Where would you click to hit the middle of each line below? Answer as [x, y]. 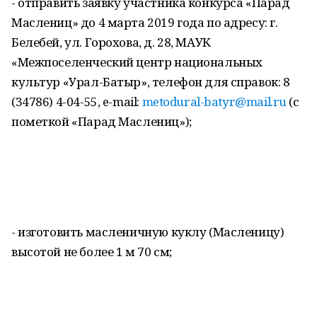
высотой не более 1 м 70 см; [92, 252]
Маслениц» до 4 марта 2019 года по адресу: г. [145, 22]
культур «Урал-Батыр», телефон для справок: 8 [151, 82]
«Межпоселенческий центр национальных [137, 62]
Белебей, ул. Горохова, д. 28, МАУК [111, 42]
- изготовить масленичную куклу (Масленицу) [148, 232]
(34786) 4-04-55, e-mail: [77, 102]
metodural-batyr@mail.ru [214, 102]
